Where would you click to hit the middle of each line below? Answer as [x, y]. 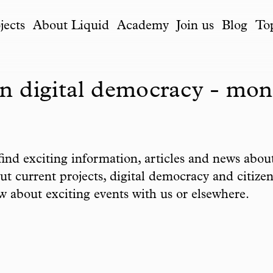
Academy [143, 26]
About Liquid [71, 26]
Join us [195, 26]
